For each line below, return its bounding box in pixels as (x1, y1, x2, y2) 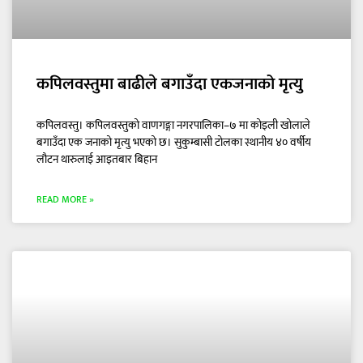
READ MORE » (36, 191, 94, 208)
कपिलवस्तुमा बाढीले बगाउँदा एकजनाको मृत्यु (36, 70, 303, 99)
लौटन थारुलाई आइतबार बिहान (36, 150, 157, 169)
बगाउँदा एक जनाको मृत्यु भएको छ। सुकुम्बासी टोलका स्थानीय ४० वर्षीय (36, 133, 311, 152)
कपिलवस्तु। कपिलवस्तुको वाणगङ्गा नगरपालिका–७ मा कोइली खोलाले (36, 116, 310, 135)
